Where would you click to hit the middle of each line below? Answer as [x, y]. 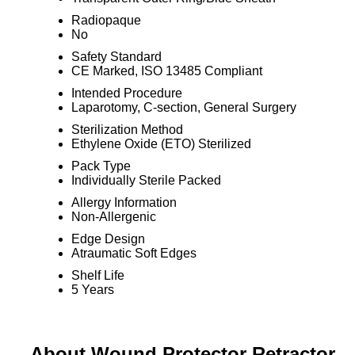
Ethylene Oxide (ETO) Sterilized [161, 144]
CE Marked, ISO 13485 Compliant [166, 71]
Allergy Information [124, 202]
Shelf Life [97, 275]
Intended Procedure [126, 93]
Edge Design [108, 239]
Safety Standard [116, 57]
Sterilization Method [127, 130]
